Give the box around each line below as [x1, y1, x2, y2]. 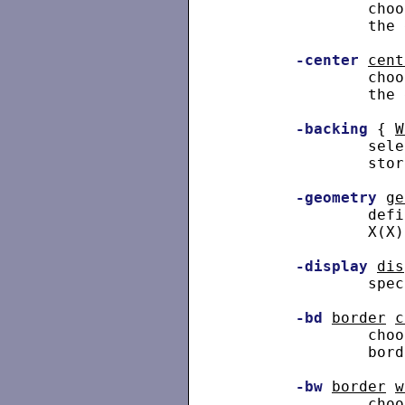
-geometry [296, 189, 377, 207]
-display [296, 258, 368, 276]
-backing [296, 120, 368, 138]
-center [296, 52, 359, 70]
